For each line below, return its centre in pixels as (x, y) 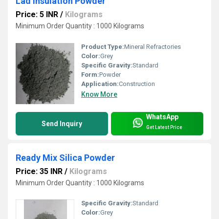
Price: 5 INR (37, 14)
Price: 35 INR (39, 171)
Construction (137, 84)
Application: (100, 84)
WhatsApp (162, 117)
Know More (99, 94)
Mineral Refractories (153, 46)
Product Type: (103, 46)
